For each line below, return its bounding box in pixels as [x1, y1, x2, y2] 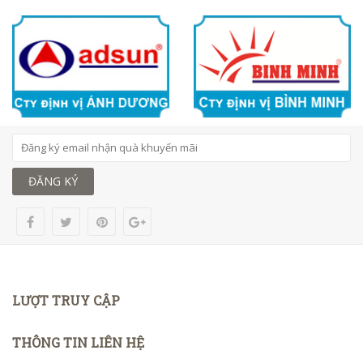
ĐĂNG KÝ [28, 173, 78, 189]
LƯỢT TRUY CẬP [12, 291, 120, 309]
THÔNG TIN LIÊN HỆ [12, 333, 144, 351]
